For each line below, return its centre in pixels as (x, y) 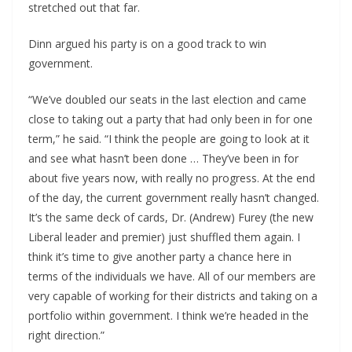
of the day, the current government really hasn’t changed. (174, 198)
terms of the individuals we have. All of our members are (172, 277)
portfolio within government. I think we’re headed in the (169, 316)
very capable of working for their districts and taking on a (173, 296)
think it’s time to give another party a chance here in (160, 257)
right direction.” (66, 335)
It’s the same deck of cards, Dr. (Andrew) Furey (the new (171, 218)
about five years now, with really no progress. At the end (172, 178)
